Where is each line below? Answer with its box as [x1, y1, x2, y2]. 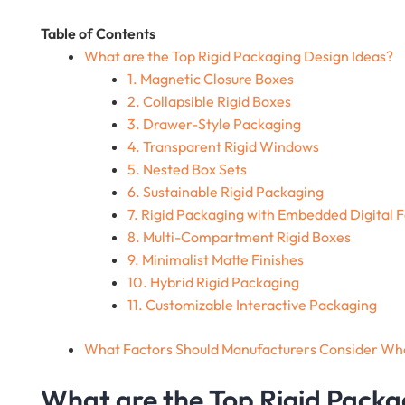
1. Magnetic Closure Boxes [127, 70, 294, 89]
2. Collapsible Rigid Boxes [127, 92, 291, 111]
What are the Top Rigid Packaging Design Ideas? [84, 47, 393, 66]
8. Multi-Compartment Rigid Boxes [127, 228, 351, 247]
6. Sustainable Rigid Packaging [127, 183, 324, 202]
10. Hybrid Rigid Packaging [127, 273, 299, 292]
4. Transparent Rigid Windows [127, 137, 319, 156]
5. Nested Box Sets [127, 160, 247, 179]
